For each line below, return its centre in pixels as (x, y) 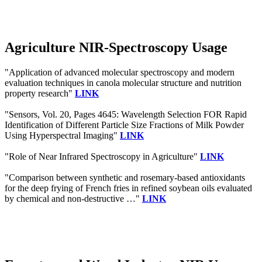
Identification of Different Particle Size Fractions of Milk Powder (124, 125)
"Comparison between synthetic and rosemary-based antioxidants (125, 177)
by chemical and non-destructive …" (73, 198)
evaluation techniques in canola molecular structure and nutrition (123, 82)
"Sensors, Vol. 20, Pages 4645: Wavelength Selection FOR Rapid (126, 114)
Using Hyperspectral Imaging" (62, 135)
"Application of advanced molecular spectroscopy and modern (120, 72)
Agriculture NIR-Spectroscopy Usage (116, 47)
